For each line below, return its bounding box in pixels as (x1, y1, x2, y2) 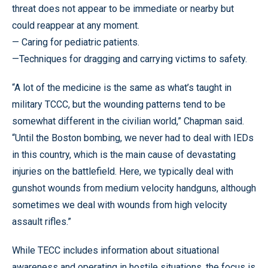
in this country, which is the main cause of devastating (12, 148, 236, 160)
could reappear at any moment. (12, 19, 139, 31)
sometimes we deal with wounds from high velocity (12, 199, 227, 211)
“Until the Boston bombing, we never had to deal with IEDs (12, 132, 254, 144)
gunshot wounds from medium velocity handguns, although (12, 182, 256, 194)
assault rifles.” (12, 215, 71, 227)
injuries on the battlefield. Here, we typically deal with (12, 165, 233, 177)
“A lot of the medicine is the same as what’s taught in (12, 81, 232, 93)
